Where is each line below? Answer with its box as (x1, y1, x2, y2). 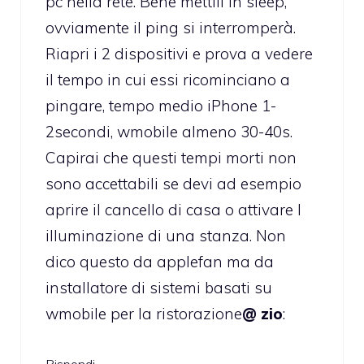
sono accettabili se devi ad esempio (45, 174, 301, 194)
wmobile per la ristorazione (45, 304, 242, 324)
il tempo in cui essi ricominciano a (45, 70, 290, 90)
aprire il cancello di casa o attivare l (45, 200, 301, 220)
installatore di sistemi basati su (45, 278, 272, 298)
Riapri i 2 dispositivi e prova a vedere (45, 44, 313, 64)
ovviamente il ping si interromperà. (45, 18, 296, 38)
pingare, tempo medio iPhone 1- (45, 96, 276, 116)
